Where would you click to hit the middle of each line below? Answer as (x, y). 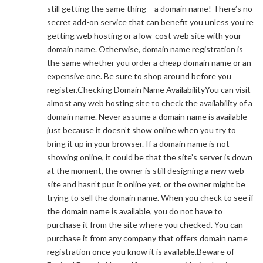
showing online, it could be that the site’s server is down (150, 157)
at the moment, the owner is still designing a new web (146, 171)
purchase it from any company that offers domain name (147, 238)
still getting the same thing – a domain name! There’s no (150, 9)
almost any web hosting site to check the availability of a (150, 103)
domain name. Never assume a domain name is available (147, 117)
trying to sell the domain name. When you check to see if (150, 198)
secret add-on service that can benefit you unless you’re (150, 22)
